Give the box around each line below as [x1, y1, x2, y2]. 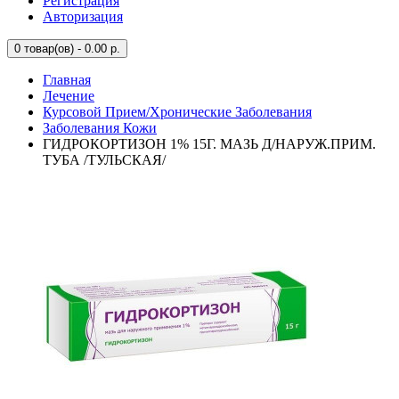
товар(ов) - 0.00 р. [20, 42, 120, 55]
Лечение [43, 88, 94, 103]
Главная [43, 72, 91, 87]
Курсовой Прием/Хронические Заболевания [43, 104, 312, 119]
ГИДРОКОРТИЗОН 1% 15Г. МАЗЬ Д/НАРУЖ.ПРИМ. [43, 136, 376, 151]
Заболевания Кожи [43, 120, 157, 135]
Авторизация [43, 9, 123, 24]
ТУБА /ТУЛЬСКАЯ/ [43, 152, 166, 167]
